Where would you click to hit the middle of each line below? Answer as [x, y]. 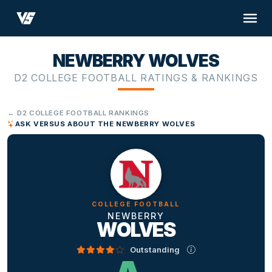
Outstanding [155, 249]
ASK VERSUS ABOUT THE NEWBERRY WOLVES [105, 124]
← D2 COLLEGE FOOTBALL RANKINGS [79, 113]
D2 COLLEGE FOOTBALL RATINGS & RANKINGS [136, 78]
